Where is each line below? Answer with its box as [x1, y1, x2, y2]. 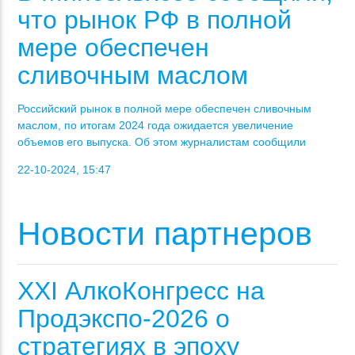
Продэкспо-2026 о [17, 304, 231, 334]
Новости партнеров [17, 215, 313, 252]
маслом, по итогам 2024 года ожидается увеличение [17, 118, 294, 132]
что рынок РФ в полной [17, 5, 292, 34]
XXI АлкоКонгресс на [17, 277, 265, 306]
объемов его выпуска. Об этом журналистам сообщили [17, 135, 307, 148]
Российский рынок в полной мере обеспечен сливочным [17, 101, 312, 115]
